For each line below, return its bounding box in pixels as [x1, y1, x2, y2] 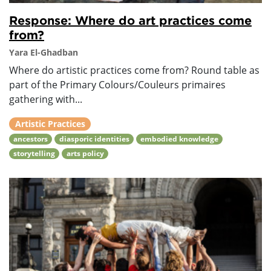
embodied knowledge [140, 134, 218, 145]
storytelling [13, 148, 56, 159]
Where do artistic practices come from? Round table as [9, 64, 260, 77]
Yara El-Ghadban [9, 47, 78, 59]
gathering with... [9, 93, 82, 106]
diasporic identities [59, 134, 129, 145]
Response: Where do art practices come [9, 13, 252, 27]
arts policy [66, 148, 104, 159]
